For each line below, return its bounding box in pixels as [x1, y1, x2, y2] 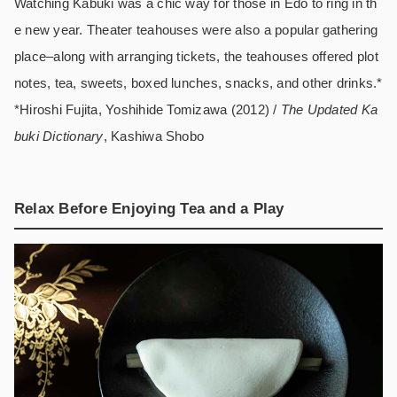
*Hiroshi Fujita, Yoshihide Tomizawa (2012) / [14, 101, 281, 117]
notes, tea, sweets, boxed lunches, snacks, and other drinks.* [14, 74, 383, 90]
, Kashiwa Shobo [103, 128, 205, 144]
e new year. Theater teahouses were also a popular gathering [14, 21, 378, 37]
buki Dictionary [14, 128, 104, 144]
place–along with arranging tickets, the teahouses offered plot [14, 48, 378, 64]
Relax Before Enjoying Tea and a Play [14, 199, 284, 217]
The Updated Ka [280, 101, 378, 117]
